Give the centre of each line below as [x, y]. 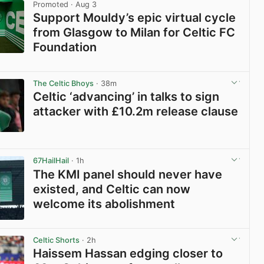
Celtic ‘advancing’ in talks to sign [126, 97]
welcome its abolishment [104, 204]
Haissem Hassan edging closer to [128, 253]
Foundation [65, 47]
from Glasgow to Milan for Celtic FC [134, 33]
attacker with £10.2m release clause [136, 112]
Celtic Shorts [57, 240]
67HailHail [51, 161]
